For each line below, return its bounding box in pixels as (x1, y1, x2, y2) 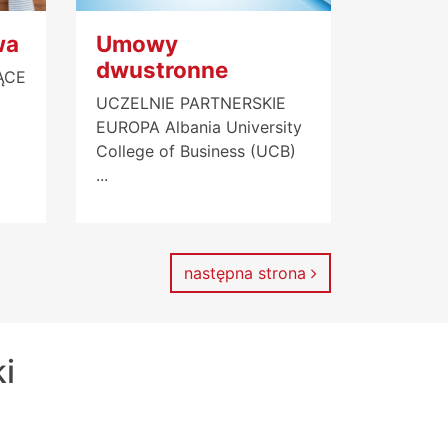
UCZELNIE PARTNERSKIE (96, 92, 286, 113)
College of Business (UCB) (96, 140, 296, 161)
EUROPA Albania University (96, 116, 302, 137)
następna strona (184, 262, 311, 283)
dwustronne (96, 55, 228, 83)
